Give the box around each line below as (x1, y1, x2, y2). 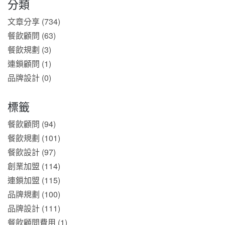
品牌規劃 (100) (8, 188, 60, 200)
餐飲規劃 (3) (8, 44, 51, 55)
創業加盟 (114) (8, 160, 60, 172)
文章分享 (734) (8, 16, 60, 27)
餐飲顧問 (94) (8, 118, 56, 130)
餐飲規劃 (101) (8, 132, 60, 144)
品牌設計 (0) (8, 72, 51, 83)
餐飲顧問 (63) (8, 30, 56, 41)
